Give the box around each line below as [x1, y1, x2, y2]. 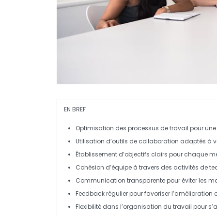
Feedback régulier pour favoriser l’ [76, 189, 174, 198]
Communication [76, 176, 127, 185]
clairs [151, 150, 168, 158]
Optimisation [76, 124, 114, 132]
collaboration [139, 137, 179, 145]
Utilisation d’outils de [76, 137, 139, 145]
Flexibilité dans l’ [76, 202, 123, 211]
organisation [123, 202, 162, 211]
